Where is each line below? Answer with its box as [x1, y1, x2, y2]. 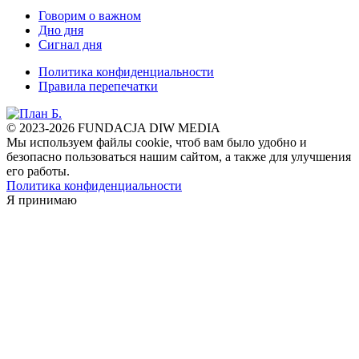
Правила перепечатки [38, 79, 158, 94]
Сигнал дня [38, 38, 102, 52]
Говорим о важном [38, 9, 141, 23]
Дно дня [38, 23, 83, 38]
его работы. [6, 164, 70, 179]
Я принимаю [6, 193, 77, 208]
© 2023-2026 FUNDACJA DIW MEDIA [6, 121, 220, 135]
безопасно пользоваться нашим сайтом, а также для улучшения [6, 150, 351, 164]
